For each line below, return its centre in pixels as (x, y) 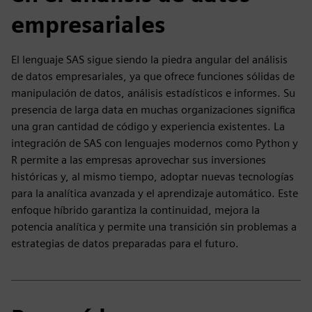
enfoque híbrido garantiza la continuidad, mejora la (135, 210)
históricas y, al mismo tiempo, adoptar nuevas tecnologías (153, 177)
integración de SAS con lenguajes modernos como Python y (155, 143)
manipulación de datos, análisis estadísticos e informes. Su (153, 93)
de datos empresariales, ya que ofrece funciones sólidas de (153, 76)
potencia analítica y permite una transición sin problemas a (154, 227)
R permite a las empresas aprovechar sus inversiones (139, 160)
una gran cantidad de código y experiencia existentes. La (148, 126)
